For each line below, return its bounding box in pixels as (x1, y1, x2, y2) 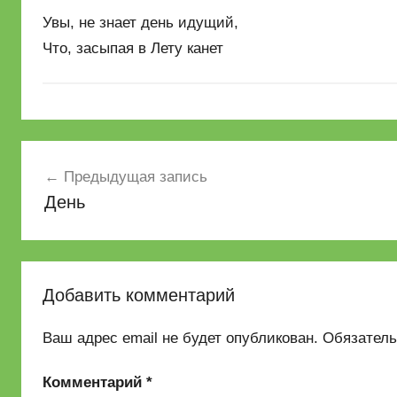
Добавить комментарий (43, 285, 235, 305)
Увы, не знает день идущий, (43, 14, 238, 31)
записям (20, 206, 115, 233)
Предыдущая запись (63, 167, 207, 185)
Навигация (20, 143, 142, 169)
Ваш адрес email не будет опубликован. (43, 330, 318, 346)
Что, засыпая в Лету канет (43, 40, 223, 57)
